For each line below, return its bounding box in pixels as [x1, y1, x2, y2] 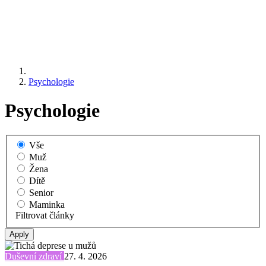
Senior [29, 188, 53, 198]
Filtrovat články [15, 210, 74, 221]
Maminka [29, 199, 65, 210]
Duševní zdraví [5, 251, 64, 262]
